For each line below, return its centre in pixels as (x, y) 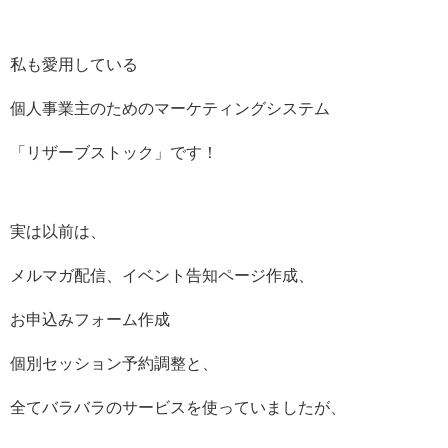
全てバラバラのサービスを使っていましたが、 (178, 408)
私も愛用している (74, 65)
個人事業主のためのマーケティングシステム (170, 109)
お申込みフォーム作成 (90, 320)
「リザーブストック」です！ (114, 153)
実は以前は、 (58, 232)
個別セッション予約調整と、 (114, 364)
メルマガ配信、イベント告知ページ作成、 (162, 276)
